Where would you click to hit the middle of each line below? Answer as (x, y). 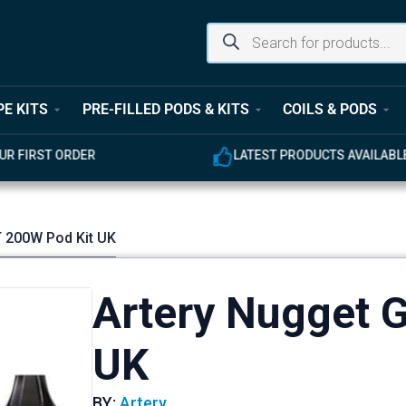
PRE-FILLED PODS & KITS (165, 110)
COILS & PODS (329, 110)
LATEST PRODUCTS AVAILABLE (189, 155)
